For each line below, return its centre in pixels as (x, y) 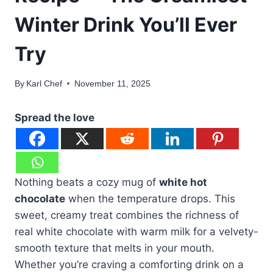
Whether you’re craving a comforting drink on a (129, 264)
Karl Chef (44, 83)
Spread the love (55, 117)
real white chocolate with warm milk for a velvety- (136, 231)
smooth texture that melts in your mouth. (115, 248)
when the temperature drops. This (150, 198)
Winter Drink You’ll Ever (126, 25)
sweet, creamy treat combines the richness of (127, 215)
